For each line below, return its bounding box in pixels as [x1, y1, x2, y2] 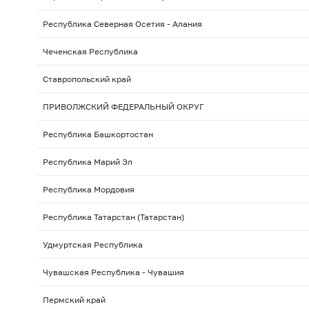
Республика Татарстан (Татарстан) [42, 212, 184, 223]
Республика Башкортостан [42, 129, 153, 140]
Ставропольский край [42, 74, 131, 85]
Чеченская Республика [42, 46, 138, 57]
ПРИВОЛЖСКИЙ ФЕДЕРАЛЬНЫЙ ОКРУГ [42, 101, 204, 112]
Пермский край [42, 295, 106, 306]
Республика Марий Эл [42, 157, 132, 168]
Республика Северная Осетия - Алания [42, 19, 202, 30]
